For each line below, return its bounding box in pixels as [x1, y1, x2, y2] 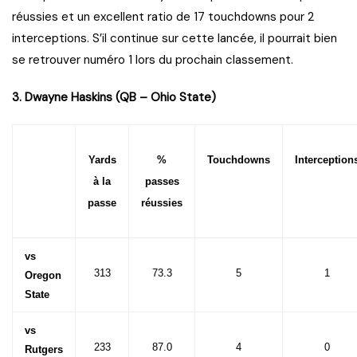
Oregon [25, 269, 61, 282]
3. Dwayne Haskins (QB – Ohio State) [12, 89, 216, 106]
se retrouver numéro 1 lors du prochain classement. [12, 52, 293, 69]
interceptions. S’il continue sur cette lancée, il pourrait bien [12, 30, 337, 47]
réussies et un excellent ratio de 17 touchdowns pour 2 [12, 9, 314, 25]
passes [144, 175, 179, 188]
